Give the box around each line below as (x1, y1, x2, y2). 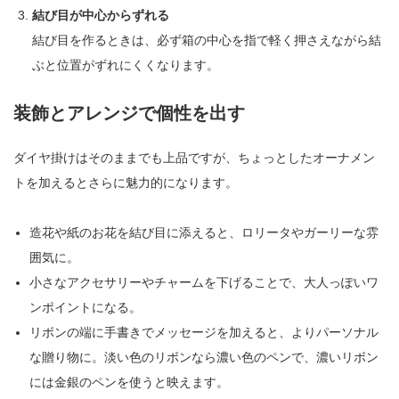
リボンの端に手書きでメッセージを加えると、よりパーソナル (29, 324, 379, 339)
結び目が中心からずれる (32, 7, 169, 22)
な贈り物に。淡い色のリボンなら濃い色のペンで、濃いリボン (29, 349, 379, 364)
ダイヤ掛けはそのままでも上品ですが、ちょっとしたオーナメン (13, 150, 375, 165)
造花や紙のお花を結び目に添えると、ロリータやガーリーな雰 (29, 224, 379, 240)
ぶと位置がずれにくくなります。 (32, 57, 219, 72)
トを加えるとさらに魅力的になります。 (13, 175, 238, 190)
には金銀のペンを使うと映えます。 (29, 374, 230, 389)
